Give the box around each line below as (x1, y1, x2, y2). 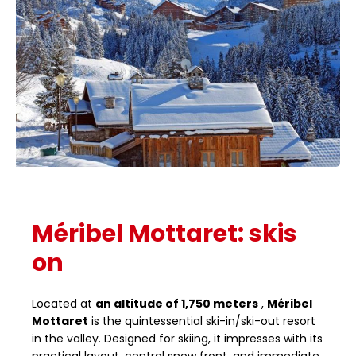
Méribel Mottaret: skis (32, 217, 297, 251)
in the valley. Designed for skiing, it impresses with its (32, 331, 323, 347)
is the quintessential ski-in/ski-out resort (88, 313, 315, 330)
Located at (32, 296, 95, 312)
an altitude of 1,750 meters (95, 296, 258, 312)
